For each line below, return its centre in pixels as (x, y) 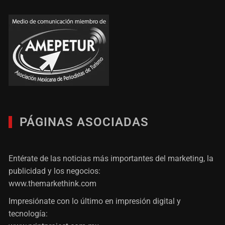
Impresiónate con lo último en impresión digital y (95, 201)
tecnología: (28, 214)
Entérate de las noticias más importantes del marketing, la (111, 159)
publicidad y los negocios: (55, 171)
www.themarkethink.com (53, 184)
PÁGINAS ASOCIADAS (84, 122)
